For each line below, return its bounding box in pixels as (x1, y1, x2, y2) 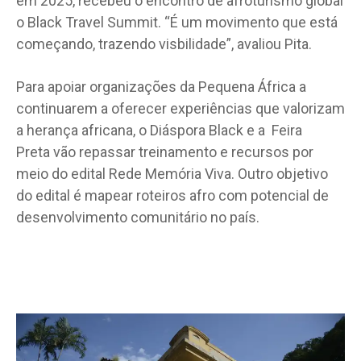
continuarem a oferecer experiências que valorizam (16, 100, 345, 118)
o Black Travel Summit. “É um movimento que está (16, 14, 338, 31)
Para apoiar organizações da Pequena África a (16, 78, 306, 96)
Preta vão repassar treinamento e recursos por (16, 143, 313, 161)
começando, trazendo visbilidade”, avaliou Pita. (16, 35, 312, 53)
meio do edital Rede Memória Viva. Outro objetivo (16, 165, 328, 183)
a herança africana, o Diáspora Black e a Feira (16, 122, 302, 139)
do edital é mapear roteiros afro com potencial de (16, 187, 329, 205)
